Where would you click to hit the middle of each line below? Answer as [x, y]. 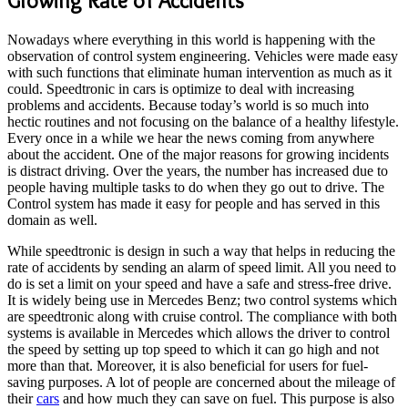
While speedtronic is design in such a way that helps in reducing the [201, 251]
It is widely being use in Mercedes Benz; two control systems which [202, 301]
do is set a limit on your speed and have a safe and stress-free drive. [199, 284]
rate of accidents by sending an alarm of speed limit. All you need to [202, 268]
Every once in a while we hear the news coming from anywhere [191, 138]
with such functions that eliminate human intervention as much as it [199, 73]
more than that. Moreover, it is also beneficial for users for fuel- [188, 366]
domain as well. [52, 220]
